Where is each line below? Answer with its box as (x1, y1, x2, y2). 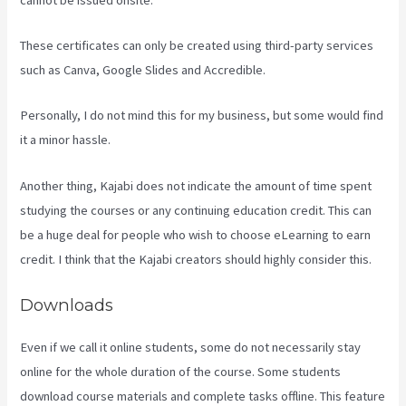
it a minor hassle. (20, 131, 111, 149)
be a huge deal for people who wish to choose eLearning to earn (20, 226, 372, 243)
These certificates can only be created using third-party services (20, 36, 374, 53)
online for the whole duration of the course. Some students (20, 362, 342, 380)
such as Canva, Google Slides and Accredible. (20, 61, 266, 78)
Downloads (20, 294, 114, 315)
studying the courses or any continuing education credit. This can (20, 201, 372, 218)
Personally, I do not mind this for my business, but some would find (20, 107, 384, 124)
